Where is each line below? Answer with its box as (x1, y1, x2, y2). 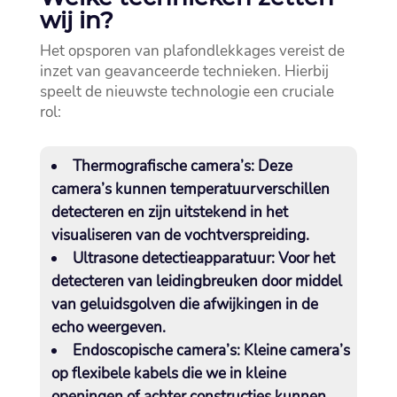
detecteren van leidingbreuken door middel (51, 271, 342, 292)
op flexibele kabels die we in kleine (51, 363, 286, 385)
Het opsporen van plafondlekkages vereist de (39, 41, 345, 62)
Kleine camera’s (239, 340, 350, 362)
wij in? (39, 6, 113, 35)
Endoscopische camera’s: (72, 340, 240, 362)
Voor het (274, 248, 335, 269)
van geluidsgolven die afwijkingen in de (51, 294, 318, 315)
